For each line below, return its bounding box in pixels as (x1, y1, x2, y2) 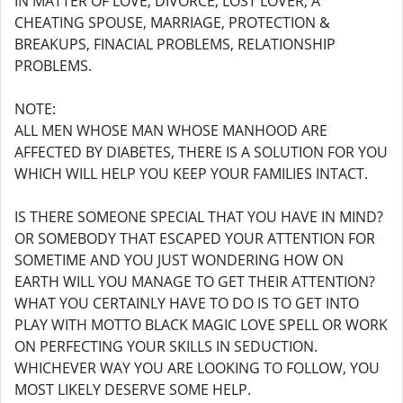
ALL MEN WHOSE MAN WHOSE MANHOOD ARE (14, 121, 327, 140)
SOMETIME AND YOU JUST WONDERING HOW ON (14, 250, 344, 270)
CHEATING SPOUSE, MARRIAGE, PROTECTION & (14, 13, 330, 32)
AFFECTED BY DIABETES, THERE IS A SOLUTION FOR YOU (14, 142, 388, 162)
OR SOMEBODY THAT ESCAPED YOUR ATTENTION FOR (14, 228, 375, 248)
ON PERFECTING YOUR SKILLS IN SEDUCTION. (14, 336, 318, 356)
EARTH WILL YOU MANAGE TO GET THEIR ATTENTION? (14, 272, 375, 291)
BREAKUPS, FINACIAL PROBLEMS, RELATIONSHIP (14, 34, 336, 54)
